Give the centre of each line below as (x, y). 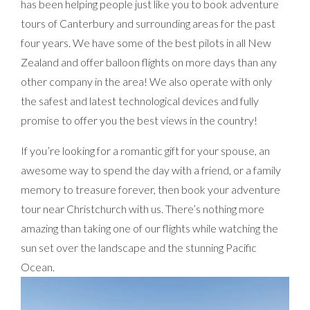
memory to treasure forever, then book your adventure (151, 189)
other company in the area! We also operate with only (146, 81)
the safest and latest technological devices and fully (140, 101)
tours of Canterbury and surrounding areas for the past (148, 23)
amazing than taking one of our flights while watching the (149, 228)
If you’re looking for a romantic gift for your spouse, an (145, 151)
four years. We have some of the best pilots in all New (146, 43)
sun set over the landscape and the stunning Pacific (139, 247)
